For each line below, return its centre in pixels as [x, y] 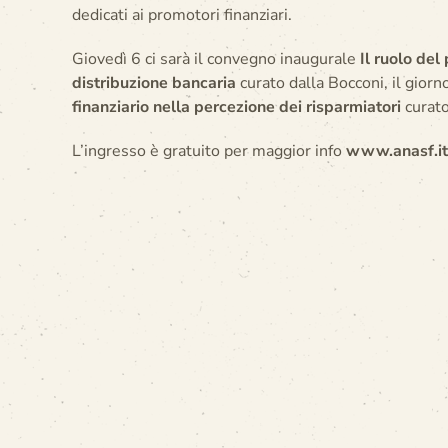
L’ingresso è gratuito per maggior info [209, 151]
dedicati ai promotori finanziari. [182, 15]
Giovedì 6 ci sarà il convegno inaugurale [216, 59]
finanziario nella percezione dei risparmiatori [236, 107]
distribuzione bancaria [154, 83]
